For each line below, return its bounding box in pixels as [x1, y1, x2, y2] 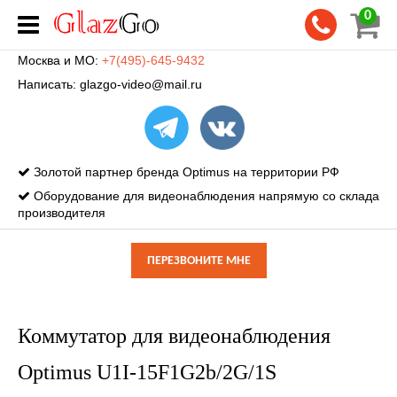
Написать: [18, 77, 80, 91]
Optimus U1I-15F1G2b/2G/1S [18, 361, 276, 384]
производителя [18, 206, 105, 220]
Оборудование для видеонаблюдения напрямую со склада [30, 189, 379, 203]
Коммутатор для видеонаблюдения [18, 324, 331, 347]
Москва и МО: [18, 53, 102, 67]
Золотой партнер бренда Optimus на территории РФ [30, 165, 339, 179]
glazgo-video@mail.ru [80, 77, 202, 91]
